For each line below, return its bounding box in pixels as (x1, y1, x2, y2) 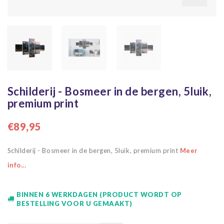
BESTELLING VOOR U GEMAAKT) (16, 199, 132, 207)
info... (7, 160, 26, 169)
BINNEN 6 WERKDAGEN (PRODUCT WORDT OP (16, 190, 182, 198)
